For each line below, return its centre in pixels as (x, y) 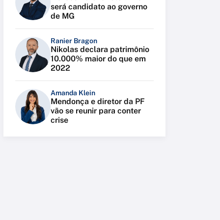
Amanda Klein (73, 93)
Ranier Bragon (74, 41)
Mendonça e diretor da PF (98, 101)
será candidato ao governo (99, 7)
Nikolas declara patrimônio (100, 49)
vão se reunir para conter (96, 111)
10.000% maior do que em (98, 59)
